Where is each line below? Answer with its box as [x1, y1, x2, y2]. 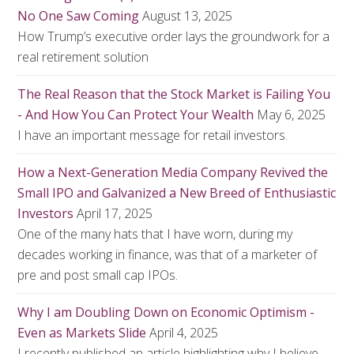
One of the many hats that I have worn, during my [17, 225, 293, 243]
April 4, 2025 [149, 324, 219, 341]
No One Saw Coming [17, 7, 140, 24]
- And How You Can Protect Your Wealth [17, 106, 254, 123]
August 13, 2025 [142, 7, 233, 24]
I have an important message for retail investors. [17, 126, 288, 144]
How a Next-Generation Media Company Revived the [17, 164, 329, 181]
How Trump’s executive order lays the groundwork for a [17, 28, 330, 45]
